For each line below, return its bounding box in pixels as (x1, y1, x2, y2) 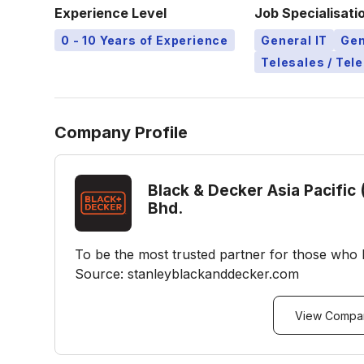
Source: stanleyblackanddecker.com (75, 266, 300, 282)
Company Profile (54, 123, 188, 142)
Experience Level (54, 5, 167, 21)
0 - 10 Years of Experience (61, 33, 229, 47)
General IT (261, 33, 328, 47)
